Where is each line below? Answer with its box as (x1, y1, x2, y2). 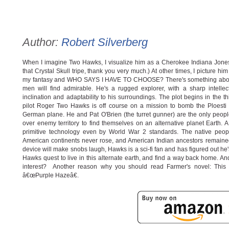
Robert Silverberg (61, 36, 148, 49)
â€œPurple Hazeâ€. (22, 172, 80, 179)
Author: (22, 36, 61, 49)
